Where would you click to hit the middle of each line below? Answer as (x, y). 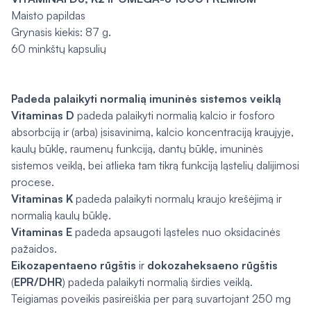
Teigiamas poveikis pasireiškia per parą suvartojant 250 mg (151, 299)
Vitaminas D (43, 115)
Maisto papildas (48, 15)
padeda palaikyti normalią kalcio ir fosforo (175, 115)
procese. (33, 182)
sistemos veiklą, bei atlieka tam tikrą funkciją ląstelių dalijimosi (155, 165)
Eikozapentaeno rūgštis (74, 265)
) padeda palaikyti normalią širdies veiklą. (158, 282)
